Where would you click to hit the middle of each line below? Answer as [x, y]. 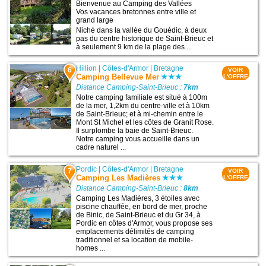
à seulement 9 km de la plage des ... [134, 47]
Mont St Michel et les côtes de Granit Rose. [145, 123]
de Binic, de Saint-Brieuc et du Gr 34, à [139, 215]
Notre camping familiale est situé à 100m [142, 98]
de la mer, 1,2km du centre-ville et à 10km [143, 106]
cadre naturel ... [101, 148]
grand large [95, 20]
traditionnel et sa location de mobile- [135, 240]
